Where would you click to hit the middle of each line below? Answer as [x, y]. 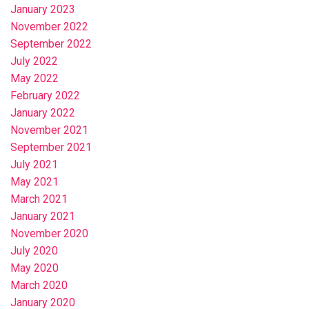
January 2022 [43, 113]
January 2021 [43, 217]
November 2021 [49, 130]
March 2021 [39, 199]
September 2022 [51, 44]
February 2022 [45, 96]
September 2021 [51, 148]
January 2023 [43, 10]
